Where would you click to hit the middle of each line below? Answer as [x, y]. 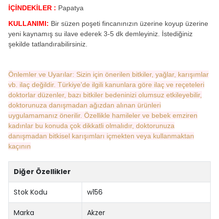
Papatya [71, 8]
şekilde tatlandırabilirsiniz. [48, 44]
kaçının [19, 146]
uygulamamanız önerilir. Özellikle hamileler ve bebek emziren [103, 115]
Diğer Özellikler [43, 171]
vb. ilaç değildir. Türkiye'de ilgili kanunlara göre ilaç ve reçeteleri [106, 84]
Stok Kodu [31, 192]
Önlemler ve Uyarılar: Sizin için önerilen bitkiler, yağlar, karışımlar [108, 74]
